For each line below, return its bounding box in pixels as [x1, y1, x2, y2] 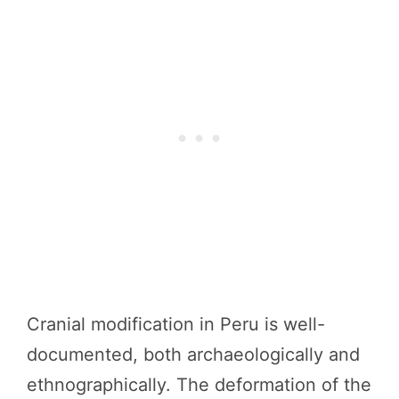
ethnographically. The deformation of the [27, 373, 371, 395]
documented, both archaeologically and [27, 343, 360, 365]
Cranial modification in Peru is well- [27, 313, 325, 335]
